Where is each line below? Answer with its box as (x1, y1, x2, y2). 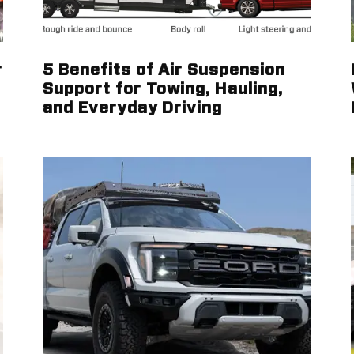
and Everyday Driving (43, 100, 223, 116)
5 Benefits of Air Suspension (43, 62, 285, 78)
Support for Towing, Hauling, (43, 81, 283, 97)
